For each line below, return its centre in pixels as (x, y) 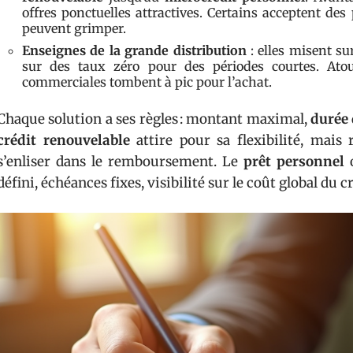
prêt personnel (294, 162)
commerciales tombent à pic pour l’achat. (147, 82)
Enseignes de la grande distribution (134, 50)
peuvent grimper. (74, 28)
